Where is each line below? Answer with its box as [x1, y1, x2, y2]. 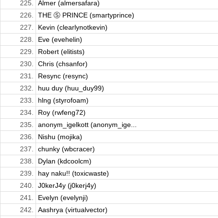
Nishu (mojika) [38, 133, 82, 141]
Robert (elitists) [38, 48, 85, 56]
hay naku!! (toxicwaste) [38, 169, 109, 178]
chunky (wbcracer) [38, 145, 95, 153]
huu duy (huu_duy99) [38, 84, 104, 92]
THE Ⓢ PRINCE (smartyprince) [38, 11, 134, 19]
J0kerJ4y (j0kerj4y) [38, 182, 96, 190]
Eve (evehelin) [38, 36, 82, 44]
